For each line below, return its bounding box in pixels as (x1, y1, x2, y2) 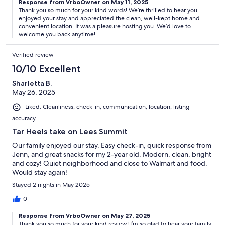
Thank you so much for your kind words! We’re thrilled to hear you (19, 6, 197, 15)
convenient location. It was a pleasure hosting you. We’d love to (19, 22, 191, 31)
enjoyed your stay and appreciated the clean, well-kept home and (19, 14, 200, 23)
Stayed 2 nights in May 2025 (12, 180, 90, 189)
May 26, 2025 (12, 88, 55, 97)
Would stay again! (12, 167, 67, 177)
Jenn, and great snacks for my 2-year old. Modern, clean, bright (12, 149, 211, 159)
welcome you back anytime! (19, 30, 95, 39)
